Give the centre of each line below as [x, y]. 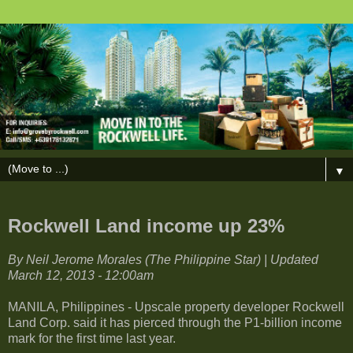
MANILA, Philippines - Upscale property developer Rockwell [176, 307]
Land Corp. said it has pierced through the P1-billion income [175, 322]
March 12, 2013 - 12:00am [81, 275]
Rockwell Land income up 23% [146, 226]
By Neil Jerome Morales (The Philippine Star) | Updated [163, 259]
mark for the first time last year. [92, 338]
